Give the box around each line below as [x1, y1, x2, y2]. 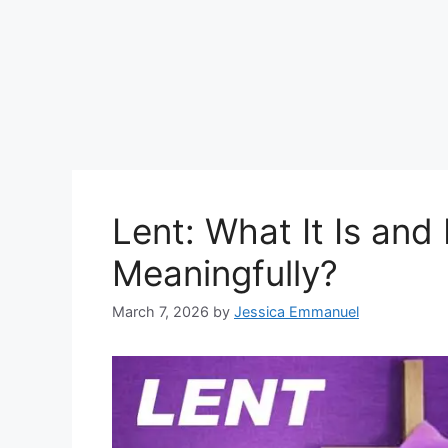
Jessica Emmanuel [234, 303, 359, 321]
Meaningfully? [112, 252, 338, 294]
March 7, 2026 [112, 303, 209, 321]
